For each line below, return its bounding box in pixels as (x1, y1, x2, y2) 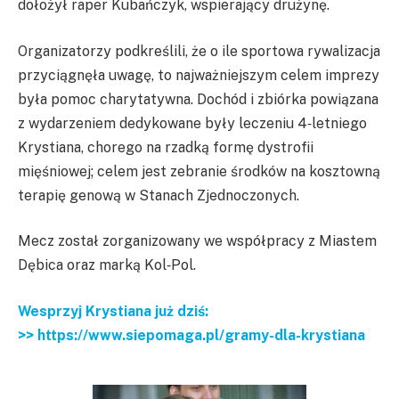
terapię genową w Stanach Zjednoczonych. (18, 186, 299, 204)
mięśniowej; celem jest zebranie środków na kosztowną (18, 162, 380, 180)
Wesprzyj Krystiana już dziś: (18, 302, 208, 320)
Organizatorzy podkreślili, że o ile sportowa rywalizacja (18, 42, 380, 60)
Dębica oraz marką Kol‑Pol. (18, 256, 196, 274)
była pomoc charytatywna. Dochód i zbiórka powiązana (18, 90, 379, 108)
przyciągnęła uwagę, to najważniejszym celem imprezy (18, 66, 379, 84)
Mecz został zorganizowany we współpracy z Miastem (18, 232, 377, 250)
